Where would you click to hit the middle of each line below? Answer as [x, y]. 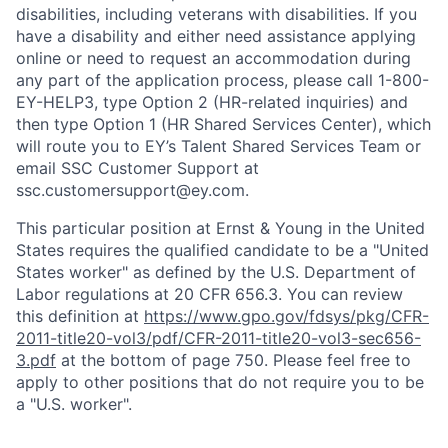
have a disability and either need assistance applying [216, 36]
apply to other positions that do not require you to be [220, 382]
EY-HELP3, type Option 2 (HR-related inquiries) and [212, 102]
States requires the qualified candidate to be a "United [222, 250]
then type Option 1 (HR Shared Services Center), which [223, 124]
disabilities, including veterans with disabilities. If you [216, 14]
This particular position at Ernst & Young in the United [220, 228]
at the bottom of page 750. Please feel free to [233, 360]
